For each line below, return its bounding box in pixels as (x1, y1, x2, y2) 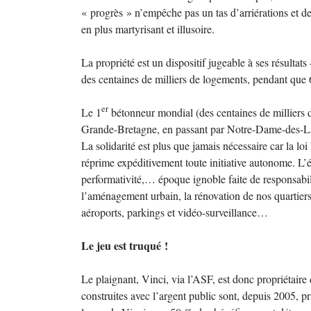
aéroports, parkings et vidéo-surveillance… (81, 205, 268, 219)
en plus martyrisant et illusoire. (81, 22, 215, 36)
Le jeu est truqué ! (81, 237, 168, 253)
